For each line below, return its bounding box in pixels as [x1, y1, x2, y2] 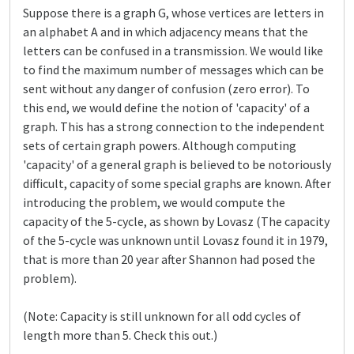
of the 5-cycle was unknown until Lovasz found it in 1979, [23, 232, 328, 248]
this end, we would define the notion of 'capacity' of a [23, 100, 310, 115]
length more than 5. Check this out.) [23, 327, 217, 343]
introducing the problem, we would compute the [23, 194, 285, 210]
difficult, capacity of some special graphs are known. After [23, 175, 331, 191]
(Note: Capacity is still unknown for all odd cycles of [23, 308, 301, 324]
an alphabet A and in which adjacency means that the [23, 24, 308, 40]
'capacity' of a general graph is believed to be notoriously [23, 156, 331, 172]
